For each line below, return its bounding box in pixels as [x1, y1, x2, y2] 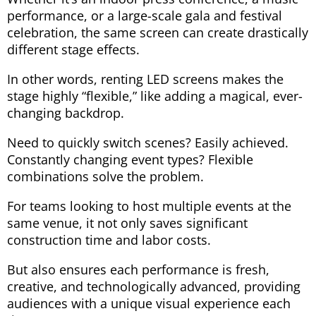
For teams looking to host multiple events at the [7, 197, 291, 214]
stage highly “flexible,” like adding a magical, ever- [7, 87, 303, 104]
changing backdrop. [7, 104, 124, 121]
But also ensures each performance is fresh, [7, 260, 269, 278]
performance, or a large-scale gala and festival [7, 6, 282, 24]
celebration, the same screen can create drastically [7, 23, 308, 41]
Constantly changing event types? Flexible [7, 150, 253, 168]
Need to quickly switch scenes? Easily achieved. [7, 133, 288, 151]
